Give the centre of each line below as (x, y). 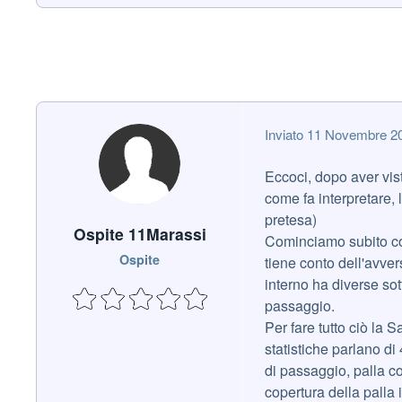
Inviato (286, 134)
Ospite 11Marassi (140, 233)
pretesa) (291, 219)
